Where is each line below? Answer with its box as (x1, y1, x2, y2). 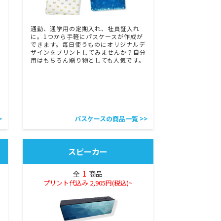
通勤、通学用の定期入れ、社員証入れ (30, 24, 140, 33)
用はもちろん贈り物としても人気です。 (30, 56, 145, 65)
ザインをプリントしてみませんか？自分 (30, 48, 146, 57)
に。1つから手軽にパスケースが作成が (30, 32, 143, 41)
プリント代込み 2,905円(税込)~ (43, 178, 133, 188)
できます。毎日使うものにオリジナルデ (30, 40, 146, 49)
